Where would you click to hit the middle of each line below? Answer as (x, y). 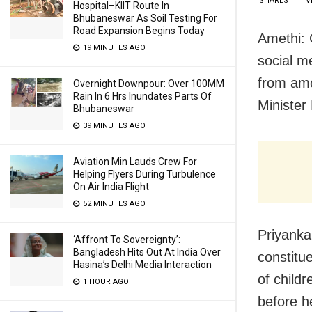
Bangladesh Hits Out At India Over (147, 252)
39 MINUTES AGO (113, 126)
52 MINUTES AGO (113, 204)
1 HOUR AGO (105, 282)
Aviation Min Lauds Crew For (135, 162)
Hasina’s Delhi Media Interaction (142, 265)
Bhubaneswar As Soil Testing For (145, 18)
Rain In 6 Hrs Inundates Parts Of (142, 96)
